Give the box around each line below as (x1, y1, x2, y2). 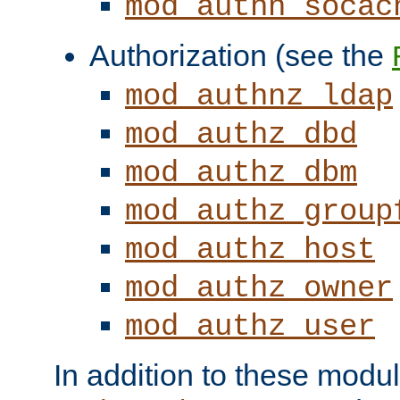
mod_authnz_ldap (125, 79, 393, 113)
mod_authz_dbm (125, 155, 357, 190)
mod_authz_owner (125, 271, 393, 305)
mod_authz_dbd (125, 117, 357, 152)
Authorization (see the (89, 37, 392, 72)
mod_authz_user (125, 309, 375, 344)
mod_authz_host (125, 232, 375, 267)
